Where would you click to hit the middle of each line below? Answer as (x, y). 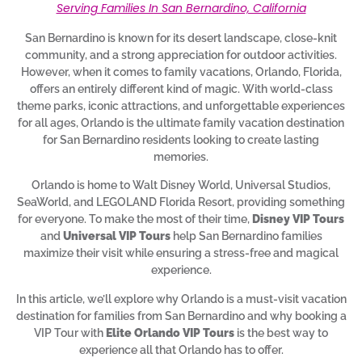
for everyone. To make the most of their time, (135, 219)
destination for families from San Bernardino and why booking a (181, 316)
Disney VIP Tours (298, 219)
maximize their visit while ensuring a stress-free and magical (181, 253)
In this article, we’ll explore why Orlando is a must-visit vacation (181, 299)
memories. (181, 156)
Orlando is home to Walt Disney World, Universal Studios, (181, 185)
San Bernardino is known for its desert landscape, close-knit (181, 38)
